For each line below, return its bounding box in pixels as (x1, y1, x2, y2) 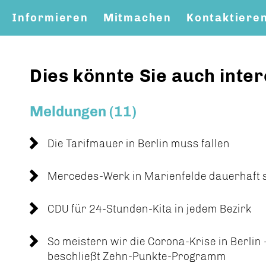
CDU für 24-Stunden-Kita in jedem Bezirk (47, 202, 252, 216)
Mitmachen (103, 11, 172, 24)
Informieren (12, 11, 88, 24)
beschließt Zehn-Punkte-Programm (47, 250, 226, 263)
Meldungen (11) (30, 103, 137, 120)
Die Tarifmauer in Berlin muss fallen (47, 137, 230, 150)
